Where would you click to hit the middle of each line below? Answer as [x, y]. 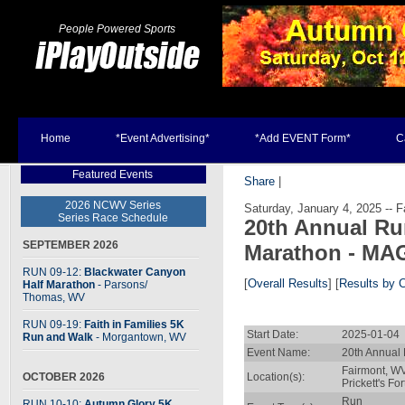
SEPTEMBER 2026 [71, 245]
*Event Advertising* [163, 138]
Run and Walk [58, 337]
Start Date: [273, 334]
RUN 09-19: [53, 325]
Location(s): [276, 377]
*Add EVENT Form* [303, 138]
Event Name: [278, 353]
